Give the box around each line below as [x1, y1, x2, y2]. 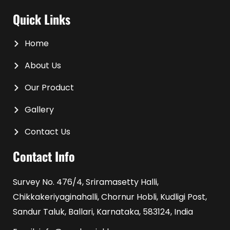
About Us [24, 60, 61, 71]
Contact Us [24, 126, 70, 138]
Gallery [24, 104, 54, 116]
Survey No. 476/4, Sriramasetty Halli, [13, 176, 159, 188]
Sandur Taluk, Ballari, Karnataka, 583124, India [13, 206, 193, 218]
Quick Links [13, 10, 70, 28]
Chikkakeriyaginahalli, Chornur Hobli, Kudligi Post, [13, 191, 207, 203]
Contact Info [13, 147, 75, 165]
